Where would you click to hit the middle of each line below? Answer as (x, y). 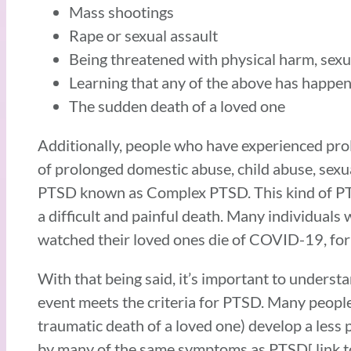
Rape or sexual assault (143, 35)
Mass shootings (121, 11)
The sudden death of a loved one (177, 105)
